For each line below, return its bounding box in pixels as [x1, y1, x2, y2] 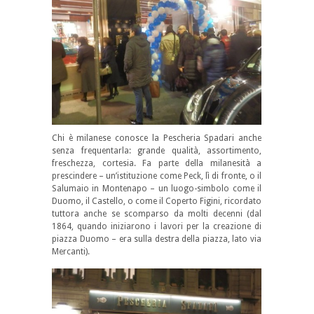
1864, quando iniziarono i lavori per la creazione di [52, 221, 261, 231]
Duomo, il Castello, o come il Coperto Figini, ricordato [52, 196, 261, 206]
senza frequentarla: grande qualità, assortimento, [52, 145, 261, 156]
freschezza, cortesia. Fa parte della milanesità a [52, 158, 261, 168]
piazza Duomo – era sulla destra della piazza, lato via [52, 233, 261, 244]
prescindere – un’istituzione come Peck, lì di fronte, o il [52, 170, 261, 181]
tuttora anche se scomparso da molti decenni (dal [52, 208, 261, 219]
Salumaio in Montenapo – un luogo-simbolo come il [52, 183, 261, 193]
